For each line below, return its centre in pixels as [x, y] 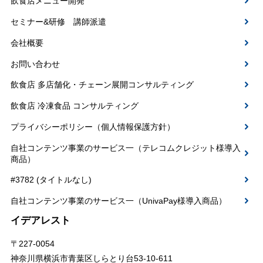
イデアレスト [40, 220]
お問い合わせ [35, 64]
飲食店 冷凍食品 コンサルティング [74, 106]
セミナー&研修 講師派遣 [58, 21]
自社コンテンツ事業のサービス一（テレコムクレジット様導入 [125, 148]
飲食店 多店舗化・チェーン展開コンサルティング [102, 85]
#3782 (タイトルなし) [51, 180]
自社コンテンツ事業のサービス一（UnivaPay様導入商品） [118, 201]
